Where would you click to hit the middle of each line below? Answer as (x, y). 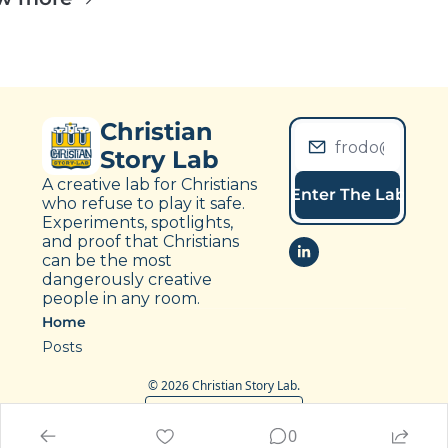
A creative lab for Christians (149, 184)
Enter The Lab (347, 194)
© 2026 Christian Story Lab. (224, 385)
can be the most (107, 260)
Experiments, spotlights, (137, 222)
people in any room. (121, 298)
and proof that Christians (140, 241)
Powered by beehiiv (236, 412)
